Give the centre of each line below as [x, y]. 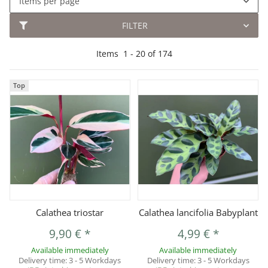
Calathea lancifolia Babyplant [198, 212]
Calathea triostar [70, 212]
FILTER [135, 25]
